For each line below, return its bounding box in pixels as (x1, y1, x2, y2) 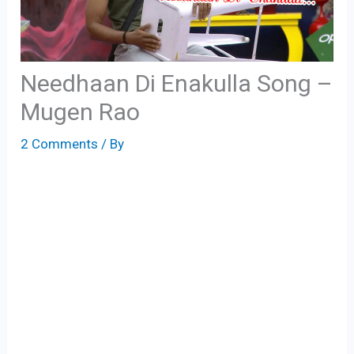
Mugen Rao (21, 98, 141, 126)
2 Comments (21, 136, 99, 152)
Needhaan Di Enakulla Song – (21, 70, 333, 97)
